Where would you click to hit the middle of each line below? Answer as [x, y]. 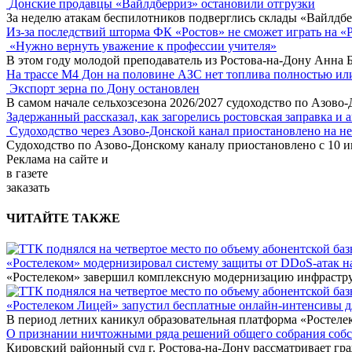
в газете [27, 173]
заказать [28, 187]
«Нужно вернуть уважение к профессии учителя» [143, 46]
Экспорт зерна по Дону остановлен [104, 88]
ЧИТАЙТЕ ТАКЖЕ [63, 218]
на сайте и [81, 159]
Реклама [28, 159]
